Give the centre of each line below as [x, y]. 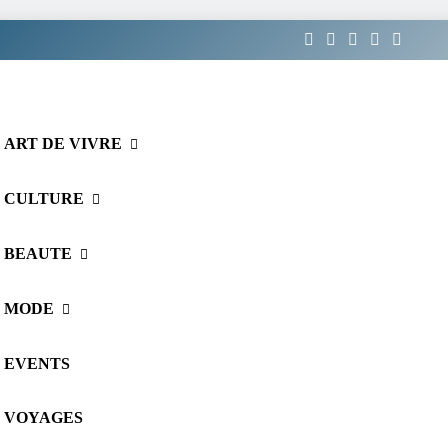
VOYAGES [43, 417]
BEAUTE [38, 253]
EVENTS [37, 363]
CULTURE [44, 198]
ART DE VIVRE [63, 143]
